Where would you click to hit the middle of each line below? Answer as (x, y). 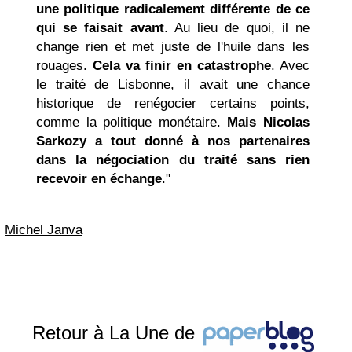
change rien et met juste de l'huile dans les (173, 47)
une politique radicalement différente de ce (173, 9)
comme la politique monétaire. (132, 122)
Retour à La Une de (116, 333)
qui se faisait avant (100, 28)
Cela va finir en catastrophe (182, 66)
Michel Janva (44, 230)
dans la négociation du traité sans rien (173, 160)
